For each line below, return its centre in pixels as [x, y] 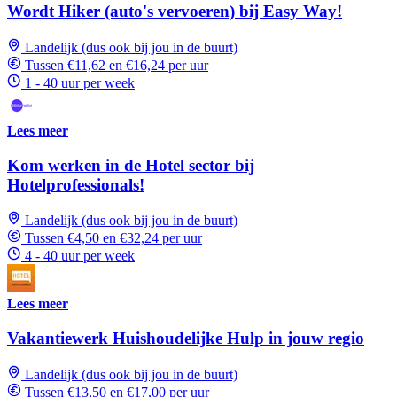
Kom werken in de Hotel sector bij [131, 165]
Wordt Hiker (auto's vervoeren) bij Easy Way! [175, 12]
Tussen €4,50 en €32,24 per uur [113, 238]
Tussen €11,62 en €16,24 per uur [117, 65]
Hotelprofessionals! [76, 184]
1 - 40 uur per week [80, 82]
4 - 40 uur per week [80, 256]
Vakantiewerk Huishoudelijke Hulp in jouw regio [186, 339]
